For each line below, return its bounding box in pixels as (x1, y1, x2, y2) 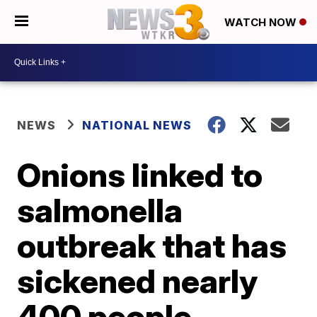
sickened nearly (17, 260, 258, 301)
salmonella (17, 190, 183, 230)
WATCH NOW (224, 16, 299, 30)
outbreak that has (17, 225, 287, 265)
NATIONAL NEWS (82, 117, 192, 132)
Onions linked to (17, 154, 263, 195)
